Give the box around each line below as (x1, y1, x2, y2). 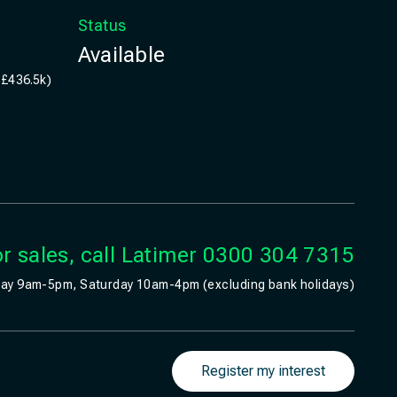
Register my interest (201, 362, 325, 379)
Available (78, 43, 166, 67)
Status (78, 16, 127, 35)
